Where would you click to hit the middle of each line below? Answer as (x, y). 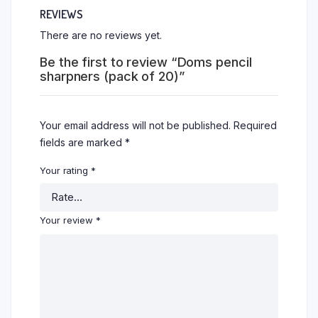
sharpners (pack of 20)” (112, 77)
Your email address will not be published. (135, 126)
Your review (68, 220)
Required (255, 126)
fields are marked (82, 143)
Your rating (65, 171)
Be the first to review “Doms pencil (146, 62)
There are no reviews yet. (101, 35)
